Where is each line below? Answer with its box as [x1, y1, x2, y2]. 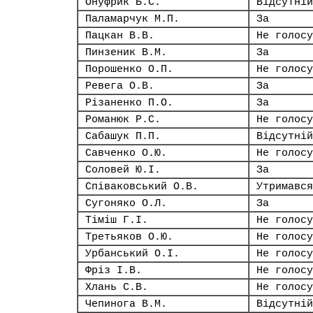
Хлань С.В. [85, 282, 148, 293]
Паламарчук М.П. [85, 13, 180, 24]
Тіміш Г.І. [85, 214, 148, 226]
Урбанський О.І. [85, 248, 180, 259]
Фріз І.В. [85, 265, 142, 276]
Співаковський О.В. [85, 181, 198, 192]
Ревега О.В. [85, 80, 154, 92]
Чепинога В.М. [85, 298, 167, 310]
